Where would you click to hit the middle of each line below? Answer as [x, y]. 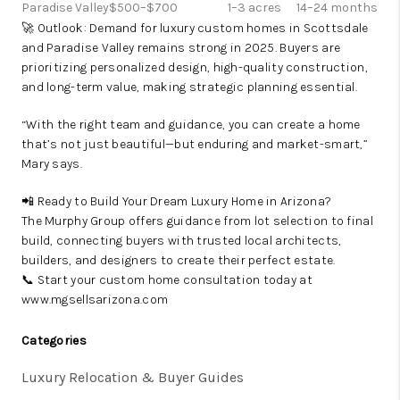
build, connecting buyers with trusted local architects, [182, 241]
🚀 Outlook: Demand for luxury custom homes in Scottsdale [195, 29]
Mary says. [52, 164]
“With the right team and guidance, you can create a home [191, 125]
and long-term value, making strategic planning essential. [189, 87]
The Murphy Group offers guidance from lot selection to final [197, 221]
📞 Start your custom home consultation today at [167, 280]
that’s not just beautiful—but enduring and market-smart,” [195, 145]
